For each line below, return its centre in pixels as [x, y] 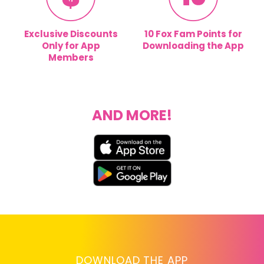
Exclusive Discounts [71, 34]
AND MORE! [132, 115]
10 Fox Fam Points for [193, 34]
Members [71, 57]
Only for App [71, 46]
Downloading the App [193, 46]
